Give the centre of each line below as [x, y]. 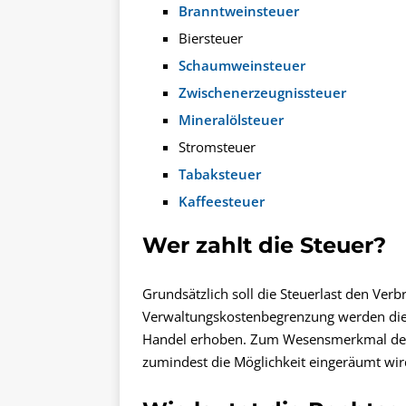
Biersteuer [211, 38]
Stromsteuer [217, 146]
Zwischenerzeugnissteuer [262, 92]
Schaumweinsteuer [242, 65]
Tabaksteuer [220, 174]
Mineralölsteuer [231, 119]
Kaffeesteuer [222, 201]
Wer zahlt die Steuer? [264, 245]
